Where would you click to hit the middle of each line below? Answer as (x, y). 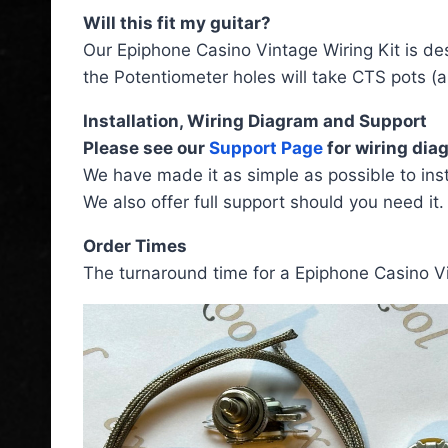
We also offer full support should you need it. (263, 201)
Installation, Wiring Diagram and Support (255, 120)
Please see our (146, 147)
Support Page (266, 147)
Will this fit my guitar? (177, 22)
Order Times (135, 245)
